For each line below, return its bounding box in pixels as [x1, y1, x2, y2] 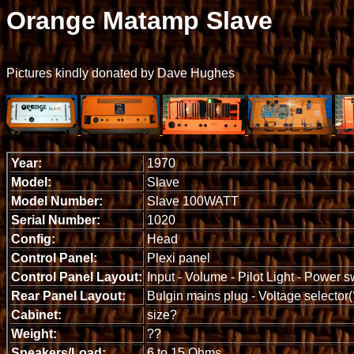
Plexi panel [147, 251, 210, 265]
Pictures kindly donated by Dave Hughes [6, 66, 235, 81]
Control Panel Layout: [11, 270, 142, 284]
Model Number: [11, 194, 103, 209]
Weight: [11, 327, 57, 341]
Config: [11, 232, 55, 247]
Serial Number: [11, 213, 100, 228]
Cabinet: [11, 308, 62, 322]
